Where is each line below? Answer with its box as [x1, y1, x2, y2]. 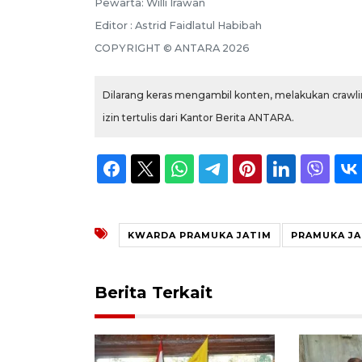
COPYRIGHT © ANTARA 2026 [95, 41, 250, 54]
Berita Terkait [95, 282, 213, 302]
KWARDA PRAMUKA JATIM [128, 229, 271, 241]
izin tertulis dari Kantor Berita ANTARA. [103, 111, 294, 124]
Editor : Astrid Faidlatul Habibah [95, 19, 262, 32]
